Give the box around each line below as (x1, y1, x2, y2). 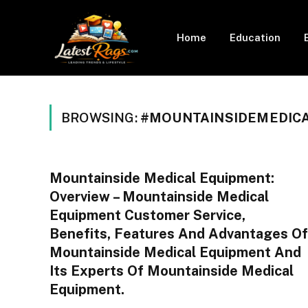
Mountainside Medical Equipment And (49, 244, 301, 261)
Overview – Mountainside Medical (49, 188, 269, 205)
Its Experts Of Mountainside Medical (49, 263, 294, 279)
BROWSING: (61, 110, 140, 125)
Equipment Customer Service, (49, 207, 245, 223)
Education (229, 32, 280, 43)
